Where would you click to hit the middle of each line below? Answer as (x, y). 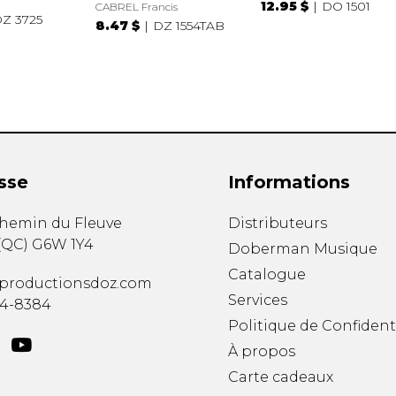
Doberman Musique (302, 249)
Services (257, 301)
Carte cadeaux (280, 377)
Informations (289, 183)
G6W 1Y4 (62, 245)
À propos (261, 352)
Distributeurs (277, 224)
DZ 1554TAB (189, 25)
